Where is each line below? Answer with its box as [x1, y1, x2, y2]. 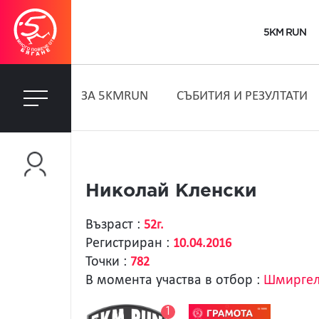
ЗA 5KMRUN [80, 90, 148, 103]
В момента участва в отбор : [85, 273, 263, 288]
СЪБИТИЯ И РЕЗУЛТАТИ [176, 90, 308, 103]
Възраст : [85, 218, 144, 232]
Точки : [85, 255, 130, 269]
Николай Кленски [85, 183, 257, 199]
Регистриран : [85, 236, 173, 251]
